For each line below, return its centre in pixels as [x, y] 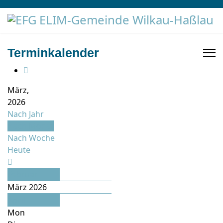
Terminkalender [53, 53]
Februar [23, 174]
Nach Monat [31, 126]
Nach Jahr [26, 114]
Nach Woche [31, 138]
